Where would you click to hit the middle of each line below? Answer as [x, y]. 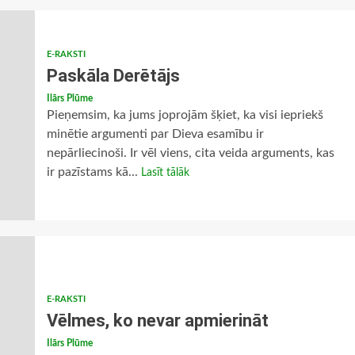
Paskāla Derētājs [113, 76]
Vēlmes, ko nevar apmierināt [157, 321]
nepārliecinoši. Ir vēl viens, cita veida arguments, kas [190, 153]
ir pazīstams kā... [94, 172]
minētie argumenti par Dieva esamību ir [155, 134]
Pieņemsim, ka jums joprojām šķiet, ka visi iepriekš [185, 115]
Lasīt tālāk [165, 173]
